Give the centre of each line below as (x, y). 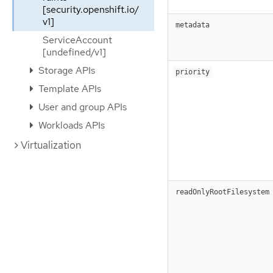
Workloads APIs (70, 125)
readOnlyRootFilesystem (222, 192)
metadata (193, 25)
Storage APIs (66, 70)
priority (193, 72)
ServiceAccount (77, 40)
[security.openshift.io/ (91, 9)
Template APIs (69, 89)
